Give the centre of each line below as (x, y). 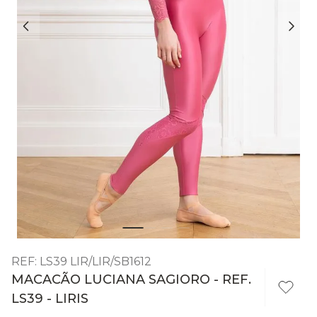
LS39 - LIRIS (50, 298)
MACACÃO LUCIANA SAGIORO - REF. (131, 279)
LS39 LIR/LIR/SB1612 (96, 261)
